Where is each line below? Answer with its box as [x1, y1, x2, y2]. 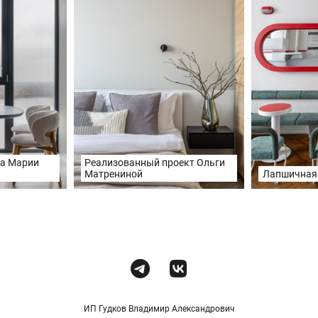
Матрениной [84, 168, 143, 180]
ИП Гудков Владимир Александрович [83, 304, 235, 314]
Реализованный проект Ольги [84, 156, 226, 168]
